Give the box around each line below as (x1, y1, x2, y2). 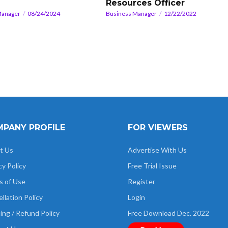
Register (128, 177, 155, 186)
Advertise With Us (128, 145, 187, 154)
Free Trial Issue (128, 161, 177, 170)
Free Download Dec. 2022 (128, 208, 209, 217)
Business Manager (105, 10, 157, 18)
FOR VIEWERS (128, 122, 188, 132)
